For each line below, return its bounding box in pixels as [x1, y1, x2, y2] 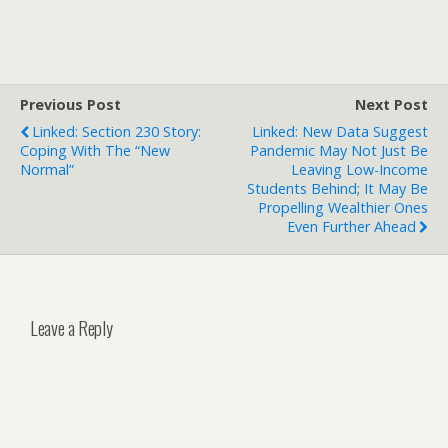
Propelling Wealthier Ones [258, 198, 428, 217]
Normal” [20, 160, 74, 179]
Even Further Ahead [287, 217, 416, 236]
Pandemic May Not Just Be [250, 141, 428, 160]
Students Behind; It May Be [247, 179, 428, 198]
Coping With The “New [20, 141, 170, 160]
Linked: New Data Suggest [252, 122, 428, 141]
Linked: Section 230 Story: [32, 122, 201, 141]
